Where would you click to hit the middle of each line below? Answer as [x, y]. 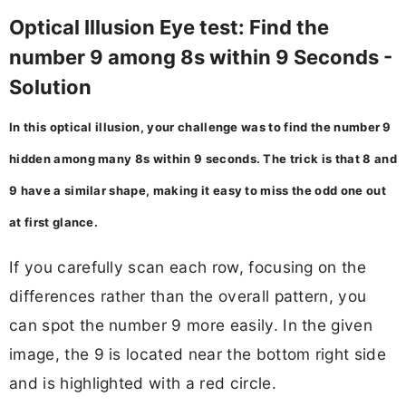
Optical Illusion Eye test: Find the [169, 28]
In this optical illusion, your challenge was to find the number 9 [200, 127]
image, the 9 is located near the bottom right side [198, 353]
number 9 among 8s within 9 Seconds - [201, 58]
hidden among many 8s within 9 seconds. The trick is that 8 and [203, 159]
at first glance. [54, 222]
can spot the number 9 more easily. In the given [191, 324]
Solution [50, 87]
